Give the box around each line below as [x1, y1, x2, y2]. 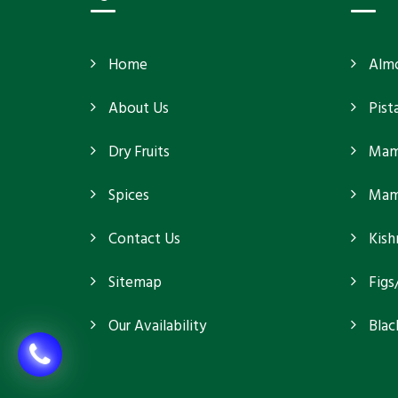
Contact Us [108, 227, 180, 251]
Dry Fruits [108, 139, 170, 164]
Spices [108, 183, 149, 208]
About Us [108, 96, 169, 121]
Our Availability [108, 314, 206, 338]
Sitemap [108, 270, 162, 295]
